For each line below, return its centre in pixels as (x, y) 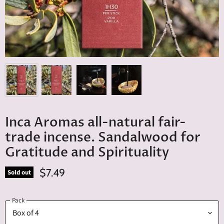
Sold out (19, 172)
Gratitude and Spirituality (87, 152)
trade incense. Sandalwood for (103, 137)
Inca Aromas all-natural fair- (95, 122)
